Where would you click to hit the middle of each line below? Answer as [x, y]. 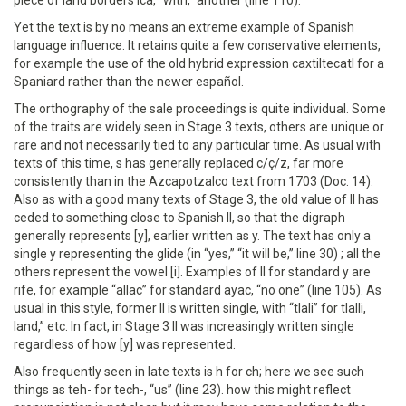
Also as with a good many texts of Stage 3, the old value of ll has [196, 199]
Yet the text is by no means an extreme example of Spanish [184, 27]
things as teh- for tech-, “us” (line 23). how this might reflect [182, 390]
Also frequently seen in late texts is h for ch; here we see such [189, 372]
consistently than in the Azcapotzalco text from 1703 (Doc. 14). [193, 181]
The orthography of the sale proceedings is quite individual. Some [200, 109]
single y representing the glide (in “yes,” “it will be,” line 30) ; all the [197, 254]
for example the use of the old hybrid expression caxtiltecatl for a [199, 63]
